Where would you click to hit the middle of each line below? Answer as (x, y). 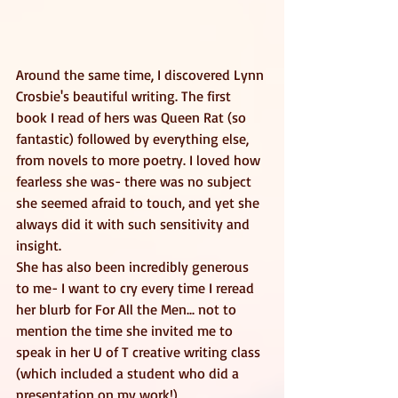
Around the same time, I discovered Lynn (142, 75)
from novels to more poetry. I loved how (140, 160)
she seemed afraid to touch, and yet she (139, 203)
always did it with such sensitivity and (135, 224)
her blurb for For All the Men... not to (128, 310)
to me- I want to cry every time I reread (137, 288)
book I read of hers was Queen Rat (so (133, 118)
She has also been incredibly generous (134, 267)
